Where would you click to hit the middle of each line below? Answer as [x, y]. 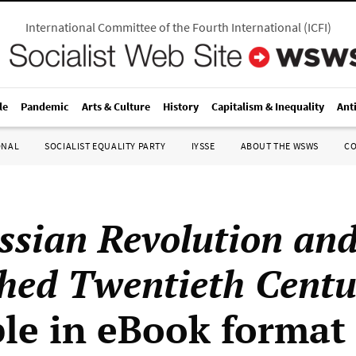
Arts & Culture [116, 106]
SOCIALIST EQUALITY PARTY [105, 146]
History [181, 106]
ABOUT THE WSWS [279, 146]
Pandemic [45, 106]
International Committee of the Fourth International [163, 27]
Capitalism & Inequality [268, 106]
